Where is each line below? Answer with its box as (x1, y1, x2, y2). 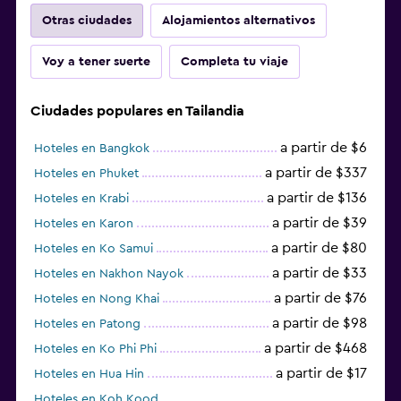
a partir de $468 (264, 340, 367, 355)
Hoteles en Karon (34, 217, 133, 230)
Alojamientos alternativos (162, 13, 315, 27)
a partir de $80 (271, 240, 367, 255)
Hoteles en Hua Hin (34, 367, 144, 380)
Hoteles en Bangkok (34, 141, 149, 155)
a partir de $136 (267, 190, 367, 205)
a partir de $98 (272, 315, 367, 330)
